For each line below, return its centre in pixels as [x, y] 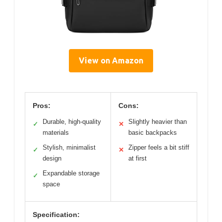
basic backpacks [153, 133]
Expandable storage [71, 173]
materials [56, 133]
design [52, 158]
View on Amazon [111, 60]
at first [138, 158]
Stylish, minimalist [69, 147]
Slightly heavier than [158, 122]
